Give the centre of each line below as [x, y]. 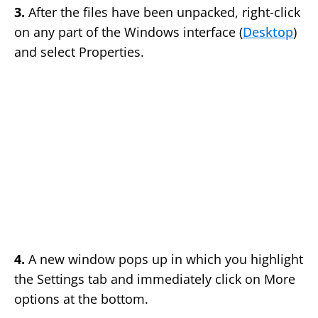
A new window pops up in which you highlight [164, 259]
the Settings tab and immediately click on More [155, 279]
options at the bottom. [81, 299]
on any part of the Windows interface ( [128, 32]
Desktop [268, 32]
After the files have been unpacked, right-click [163, 12]
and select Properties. [79, 52]
